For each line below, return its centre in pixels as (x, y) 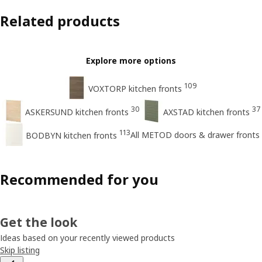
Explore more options (131, 61)
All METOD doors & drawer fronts (195, 135)
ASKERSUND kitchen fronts (77, 112)
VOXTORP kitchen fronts (135, 89)
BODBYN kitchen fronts (71, 136)
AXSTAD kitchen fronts (206, 112)
